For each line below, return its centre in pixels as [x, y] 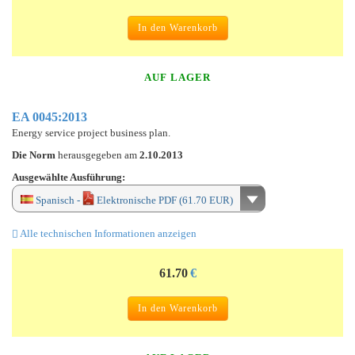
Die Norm [35, 155]
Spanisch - [58, 200]
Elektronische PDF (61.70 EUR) [164, 200]
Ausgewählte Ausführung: [69, 177]
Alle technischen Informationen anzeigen [107, 233]
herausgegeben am [99, 155]
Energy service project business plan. [91, 132]
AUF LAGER [177, 77]
